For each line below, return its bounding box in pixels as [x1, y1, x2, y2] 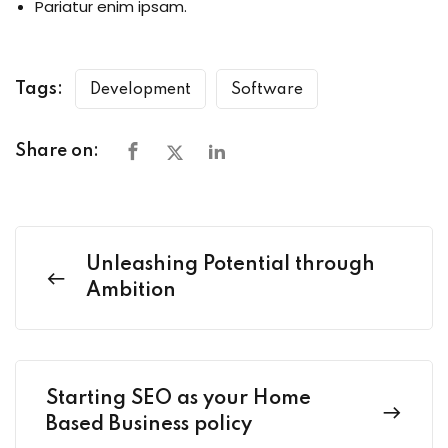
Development [90, 82, 191, 99]
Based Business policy [46, 415, 252, 436]
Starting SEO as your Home [46, 389, 311, 410]
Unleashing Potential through [86, 255, 375, 276]
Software [231, 82, 303, 99]
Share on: [15, 142, 99, 161]
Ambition [86, 281, 176, 302]
